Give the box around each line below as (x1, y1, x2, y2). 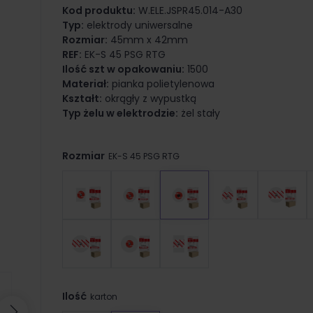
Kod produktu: (61, 3, 136, 17)
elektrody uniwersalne (86, 18, 193, 32)
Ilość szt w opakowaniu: (61, 62, 184, 76)
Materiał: (61, 77, 109, 91)
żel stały (180, 106, 220, 120)
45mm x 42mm (110, 33, 188, 47)
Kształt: (61, 92, 102, 105)
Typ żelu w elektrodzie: (61, 106, 178, 120)
